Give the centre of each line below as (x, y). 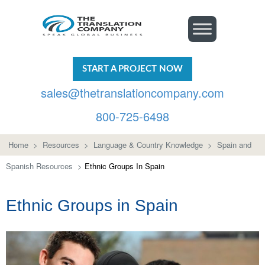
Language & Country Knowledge (148, 145)
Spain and (234, 145)
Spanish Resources (39, 166)
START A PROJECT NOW (132, 69)
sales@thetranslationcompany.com (132, 93)
